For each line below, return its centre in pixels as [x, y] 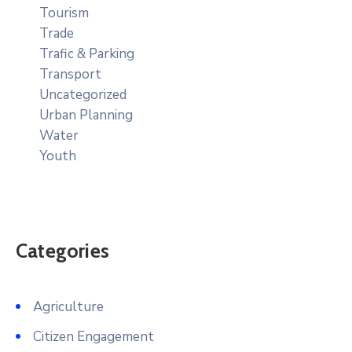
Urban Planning [86, 115]
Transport [70, 74]
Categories [62, 250]
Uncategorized [83, 94]
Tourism [64, 13]
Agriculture [68, 306]
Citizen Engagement [93, 336]
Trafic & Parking [87, 53]
